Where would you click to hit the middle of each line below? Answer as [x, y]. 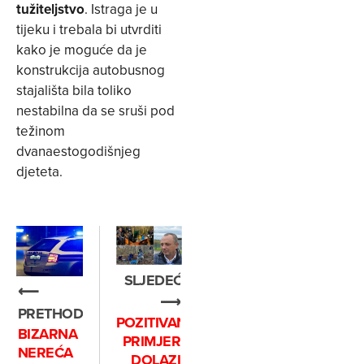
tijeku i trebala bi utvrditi [89, 29]
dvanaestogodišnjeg [78, 151]
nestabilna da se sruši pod [95, 110]
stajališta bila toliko [74, 90]
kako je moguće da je [82, 49]
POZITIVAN [151, 323]
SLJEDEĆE [158, 281]
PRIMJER [151, 342]
